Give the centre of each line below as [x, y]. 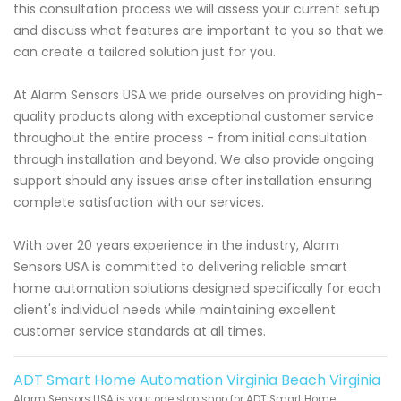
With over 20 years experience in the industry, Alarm [176, 246]
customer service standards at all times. [140, 332]
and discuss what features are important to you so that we [199, 31]
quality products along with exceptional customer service [194, 117]
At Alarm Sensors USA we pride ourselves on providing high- [198, 95]
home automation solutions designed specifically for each [197, 289]
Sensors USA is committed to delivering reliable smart [180, 267]
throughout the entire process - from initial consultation [190, 138]
